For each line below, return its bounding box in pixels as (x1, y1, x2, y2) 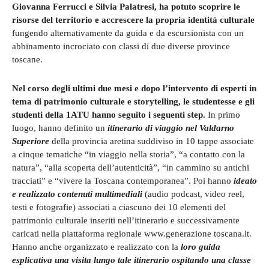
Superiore (12, 136, 49, 146)
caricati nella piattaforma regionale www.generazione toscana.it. (12, 228, 252, 238)
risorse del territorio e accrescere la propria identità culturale (12, 14, 255, 25)
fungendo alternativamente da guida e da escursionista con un (12, 28, 244, 38)
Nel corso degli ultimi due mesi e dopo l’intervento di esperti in (12, 83, 256, 93)
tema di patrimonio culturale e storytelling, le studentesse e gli (12, 96, 255, 106)
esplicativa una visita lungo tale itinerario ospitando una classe (12, 255, 251, 265)
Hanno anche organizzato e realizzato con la (12, 241, 181, 252)
